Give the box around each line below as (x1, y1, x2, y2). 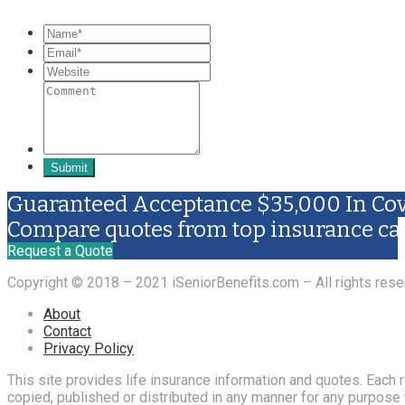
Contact (43, 323, 91, 341)
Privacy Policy (43, 340, 134, 358)
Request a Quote (7, 242, 113, 260)
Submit (51, 161, 88, 175)
